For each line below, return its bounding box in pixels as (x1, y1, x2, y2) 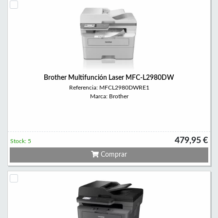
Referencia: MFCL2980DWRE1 (69, 85, 149, 91)
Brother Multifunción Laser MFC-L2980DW (44, 74, 174, 81)
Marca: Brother (90, 93, 128, 99)
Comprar (99, 151, 127, 158)
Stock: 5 (10, 138, 31, 144)
